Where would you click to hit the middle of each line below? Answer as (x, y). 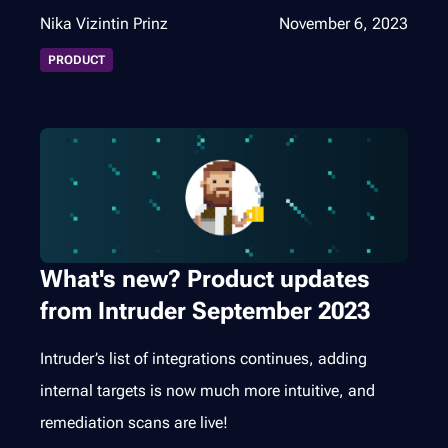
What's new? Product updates (205, 279)
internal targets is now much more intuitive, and (207, 391)
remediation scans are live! (134, 423)
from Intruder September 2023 (205, 311)
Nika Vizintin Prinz (104, 24)
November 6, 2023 (343, 24)
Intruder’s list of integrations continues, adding (203, 359)
